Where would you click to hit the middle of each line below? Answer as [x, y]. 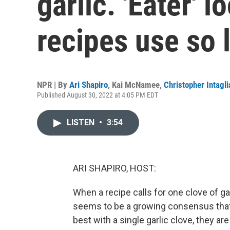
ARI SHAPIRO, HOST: [114, 168]
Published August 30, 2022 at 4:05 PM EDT [98, 95]
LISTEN [82, 122]
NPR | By [53, 85]
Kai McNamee [136, 85]
